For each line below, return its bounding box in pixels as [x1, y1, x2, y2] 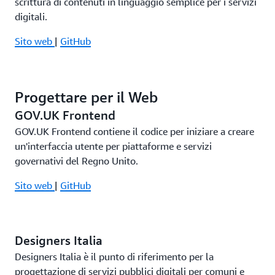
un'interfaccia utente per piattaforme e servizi [15, 140, 212, 152]
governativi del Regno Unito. [15, 155, 138, 167]
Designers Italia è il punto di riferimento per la [15, 250, 214, 263]
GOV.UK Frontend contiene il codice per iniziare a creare [15, 125, 254, 137]
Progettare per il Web [15, 88, 158, 106]
